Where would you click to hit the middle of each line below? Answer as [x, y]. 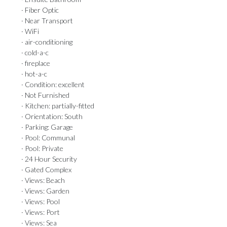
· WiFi [30, 31]
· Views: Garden [45, 191]
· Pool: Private [42, 148]
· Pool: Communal [48, 138]
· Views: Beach [43, 180]
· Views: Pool [41, 201]
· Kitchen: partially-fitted [58, 106]
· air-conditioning [47, 42]
